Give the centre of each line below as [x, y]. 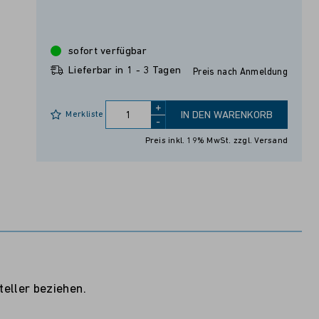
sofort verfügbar [108, 52]
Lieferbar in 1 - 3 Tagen [125, 71]
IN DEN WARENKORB [227, 116]
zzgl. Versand [260, 141]
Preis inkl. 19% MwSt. [189, 141]
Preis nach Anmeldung [240, 73]
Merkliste [85, 115]
